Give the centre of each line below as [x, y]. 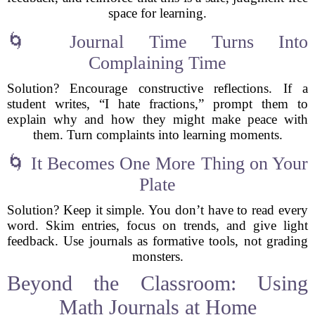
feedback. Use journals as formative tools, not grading [157, 241]
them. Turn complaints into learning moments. [157, 135]
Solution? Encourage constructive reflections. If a [157, 88]
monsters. [157, 256]
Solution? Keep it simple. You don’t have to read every [157, 210]
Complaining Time [157, 63]
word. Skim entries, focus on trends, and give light [157, 225]
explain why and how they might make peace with [157, 119]
